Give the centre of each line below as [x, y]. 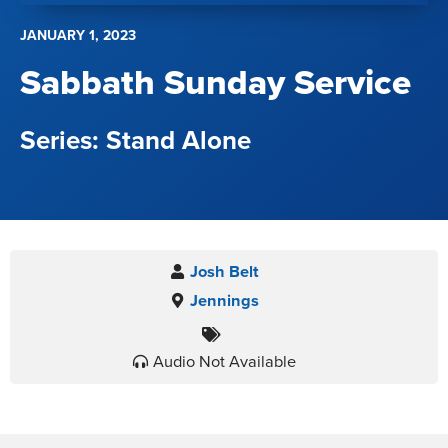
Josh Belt [224, 272]
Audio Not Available [224, 362]
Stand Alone [178, 141]
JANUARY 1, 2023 [78, 36]
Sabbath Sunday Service [215, 83]
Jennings [224, 301]
